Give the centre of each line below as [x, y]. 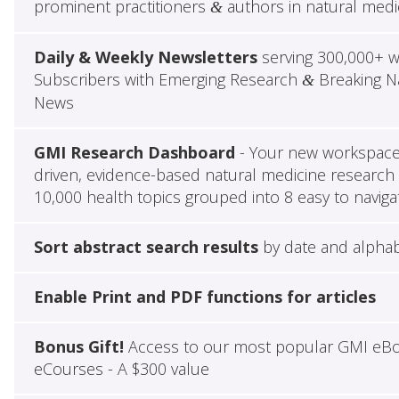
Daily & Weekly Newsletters [145, 57]
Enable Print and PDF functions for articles [204, 297]
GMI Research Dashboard [134, 153]
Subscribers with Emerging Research [167, 80]
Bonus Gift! [78, 347]
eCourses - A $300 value [121, 369]
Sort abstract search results [146, 247]
